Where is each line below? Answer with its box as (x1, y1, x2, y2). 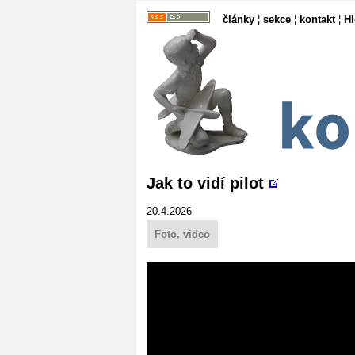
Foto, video (155, 227, 210, 240)
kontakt (300, 13, 335, 25)
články (223, 13, 254, 25)
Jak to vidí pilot (147, 174, 264, 192)
